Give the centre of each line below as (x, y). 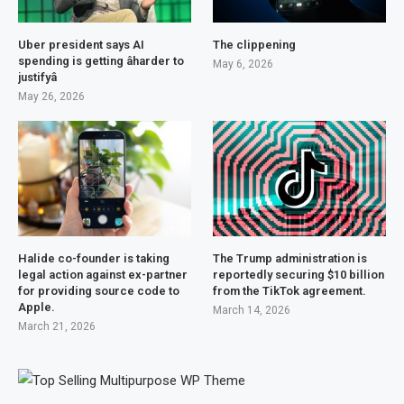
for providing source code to (99, 291)
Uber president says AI (81, 45)
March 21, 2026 (57, 327)
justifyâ (37, 78)
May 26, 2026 (51, 97)
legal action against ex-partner (103, 275)
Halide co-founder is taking (94, 259)
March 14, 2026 (252, 311)
